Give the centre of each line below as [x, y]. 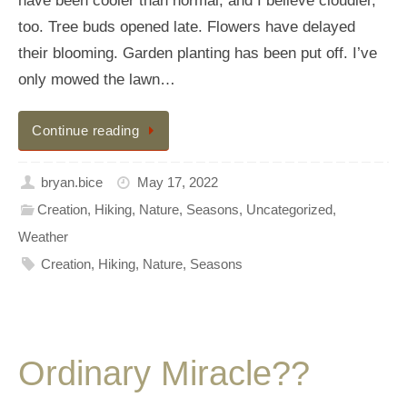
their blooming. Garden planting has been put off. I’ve [198, 53]
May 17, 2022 [177, 182]
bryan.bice [72, 182]
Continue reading [85, 130]
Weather [43, 236]
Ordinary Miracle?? [164, 373]
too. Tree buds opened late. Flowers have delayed [187, 26]
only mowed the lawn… [97, 79]
